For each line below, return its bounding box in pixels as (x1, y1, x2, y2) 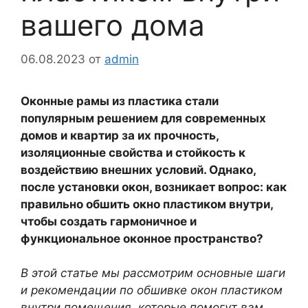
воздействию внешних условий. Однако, (21, 162, 256, 177)
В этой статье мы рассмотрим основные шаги (21, 266, 285, 280)
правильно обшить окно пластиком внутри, (21, 197, 273, 211)
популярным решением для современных (21, 111, 266, 125)
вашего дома (21, 8, 205, 43)
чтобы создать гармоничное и (21, 214, 197, 228)
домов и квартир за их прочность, (21, 128, 219, 142)
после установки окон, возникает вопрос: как (21, 179, 287, 194)
